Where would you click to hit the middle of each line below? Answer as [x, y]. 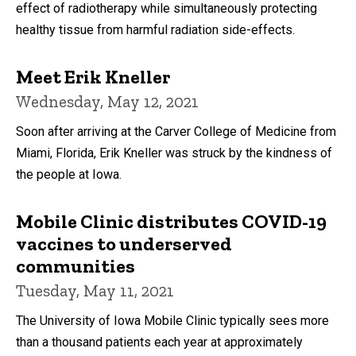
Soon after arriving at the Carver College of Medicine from [176, 131]
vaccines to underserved [124, 243]
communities [75, 265]
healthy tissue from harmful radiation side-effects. [155, 29]
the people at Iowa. [69, 174]
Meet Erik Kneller [93, 76]
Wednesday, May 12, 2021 [107, 101]
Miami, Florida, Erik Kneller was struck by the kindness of [174, 153]
